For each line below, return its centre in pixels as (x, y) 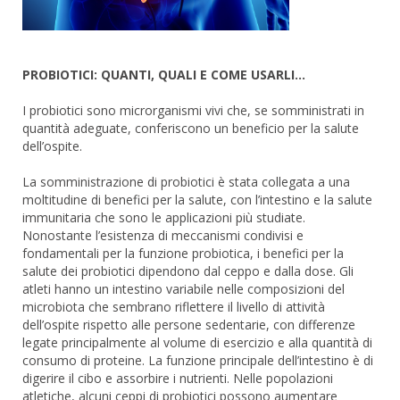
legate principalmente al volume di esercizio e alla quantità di (197, 342)
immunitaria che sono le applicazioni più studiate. (164, 217)
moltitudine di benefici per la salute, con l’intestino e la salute (197, 200)
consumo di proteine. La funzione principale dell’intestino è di (198, 360)
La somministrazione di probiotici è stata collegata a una (186, 182)
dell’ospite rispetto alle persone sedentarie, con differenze (189, 325)
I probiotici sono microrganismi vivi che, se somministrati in (193, 110)
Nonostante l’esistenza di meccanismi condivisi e (163, 235)
